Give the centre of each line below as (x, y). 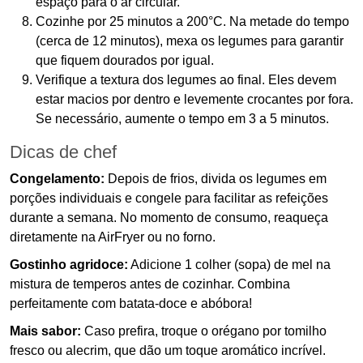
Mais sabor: (45, 331)
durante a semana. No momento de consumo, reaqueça (169, 218)
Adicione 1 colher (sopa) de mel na (229, 265)
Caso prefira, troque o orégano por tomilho (204, 331)
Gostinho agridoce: (69, 265)
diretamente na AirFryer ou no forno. (113, 237)
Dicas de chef (63, 152)
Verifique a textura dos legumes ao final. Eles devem (186, 80)
